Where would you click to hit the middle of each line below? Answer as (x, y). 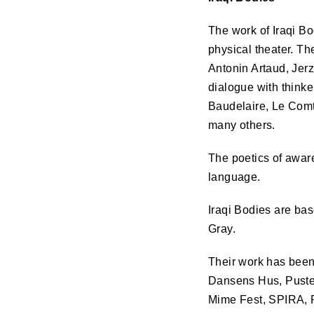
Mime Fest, (239, 300)
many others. (242, 125)
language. (234, 177)
